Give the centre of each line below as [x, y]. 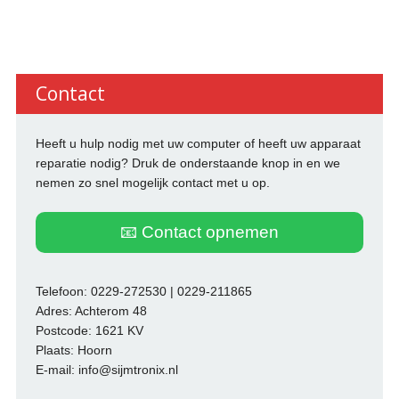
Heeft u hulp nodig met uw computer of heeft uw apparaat [198, 143]
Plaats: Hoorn [73, 350]
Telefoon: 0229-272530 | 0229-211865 [143, 291]
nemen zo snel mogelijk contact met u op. [152, 182]
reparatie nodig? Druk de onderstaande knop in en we [187, 163]
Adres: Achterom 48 [91, 310]
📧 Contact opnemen [199, 232]
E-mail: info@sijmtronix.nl [106, 369]
